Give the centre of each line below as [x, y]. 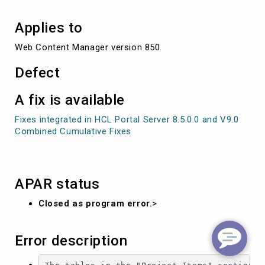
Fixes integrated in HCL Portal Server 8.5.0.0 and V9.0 [127, 119]
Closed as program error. [96, 203]
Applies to [49, 28]
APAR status [57, 184]
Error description [71, 240]
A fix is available [70, 100]
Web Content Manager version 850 [88, 47]
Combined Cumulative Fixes [73, 131]
